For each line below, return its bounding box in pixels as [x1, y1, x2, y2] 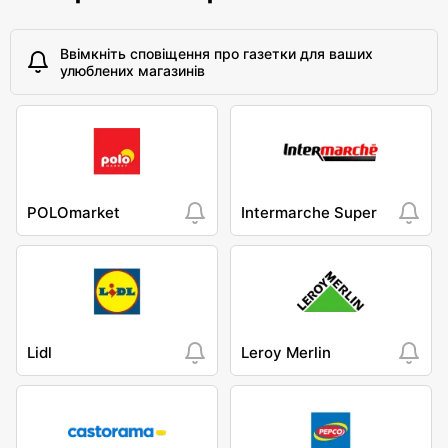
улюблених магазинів [60, 62, 205, 80]
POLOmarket [27, 203, 120, 223]
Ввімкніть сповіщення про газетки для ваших [60, 45, 373, 63]
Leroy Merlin [241, 343, 331, 363]
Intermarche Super [241, 203, 377, 223]
